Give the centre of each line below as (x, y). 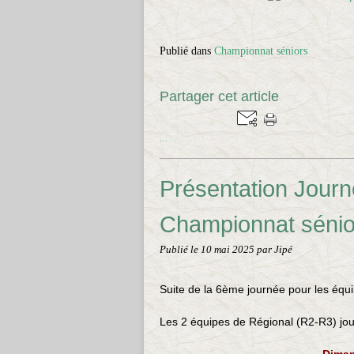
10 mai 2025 (229, 250)
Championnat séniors (261, 51)
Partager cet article (219, 96)
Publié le (180, 250)
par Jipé (275, 250)
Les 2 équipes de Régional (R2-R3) (250, 322)
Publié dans (185, 51)
